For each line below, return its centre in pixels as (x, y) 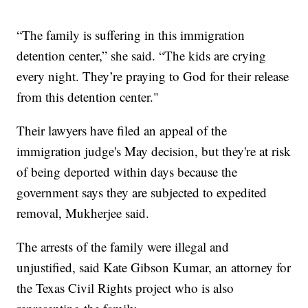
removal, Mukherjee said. (83, 212)
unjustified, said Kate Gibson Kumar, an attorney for (154, 267)
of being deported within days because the (127, 171)
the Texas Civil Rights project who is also (125, 287)
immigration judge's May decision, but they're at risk (154, 151)
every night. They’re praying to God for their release (153, 76)
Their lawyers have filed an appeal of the (122, 130)
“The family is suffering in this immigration (131, 34)
